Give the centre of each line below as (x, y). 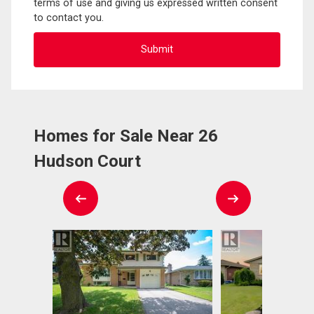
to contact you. (69, 18)
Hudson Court (87, 161)
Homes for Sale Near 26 (126, 136)
